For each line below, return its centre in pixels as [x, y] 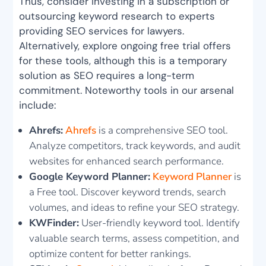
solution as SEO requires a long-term [107, 76]
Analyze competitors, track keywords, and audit [135, 146]
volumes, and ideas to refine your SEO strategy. [134, 208]
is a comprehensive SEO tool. [162, 131]
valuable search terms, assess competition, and [134, 239]
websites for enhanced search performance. [127, 161]
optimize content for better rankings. [110, 254]
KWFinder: [54, 223]
